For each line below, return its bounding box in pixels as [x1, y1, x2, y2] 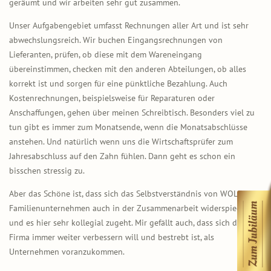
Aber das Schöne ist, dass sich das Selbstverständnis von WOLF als [9, 188, 255, 199]
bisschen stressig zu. [9, 165, 85, 176]
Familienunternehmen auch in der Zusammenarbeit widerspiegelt [9, 202, 251, 214]
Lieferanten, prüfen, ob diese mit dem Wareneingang [9, 48, 202, 60]
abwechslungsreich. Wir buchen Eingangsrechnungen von [9, 34, 223, 45]
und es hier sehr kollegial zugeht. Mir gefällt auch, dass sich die [9, 217, 244, 228]
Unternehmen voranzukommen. [9, 246, 125, 257]
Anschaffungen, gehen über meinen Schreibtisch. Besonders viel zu [9, 106, 255, 118]
